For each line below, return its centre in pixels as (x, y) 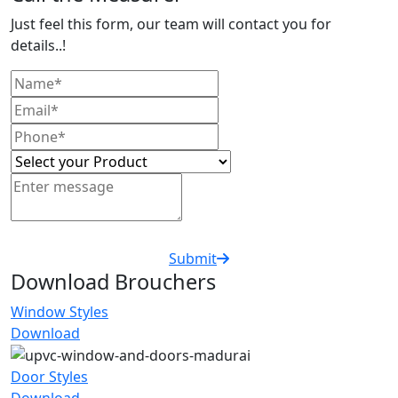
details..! (38, 45)
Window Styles (60, 311)
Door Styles (49, 377)
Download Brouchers (113, 281)
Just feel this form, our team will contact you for (171, 24)
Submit (193, 258)
